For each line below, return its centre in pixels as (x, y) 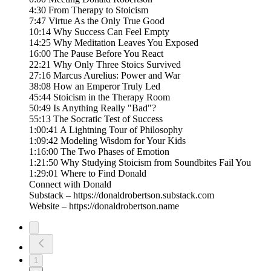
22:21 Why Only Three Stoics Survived (105, 64)
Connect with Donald (70, 184)
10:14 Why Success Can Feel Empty (99, 31)
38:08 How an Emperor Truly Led (95, 86)
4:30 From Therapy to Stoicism (89, 10)
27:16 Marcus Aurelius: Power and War (105, 75)
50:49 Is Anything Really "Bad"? (93, 108)
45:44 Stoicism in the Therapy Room (100, 97)
